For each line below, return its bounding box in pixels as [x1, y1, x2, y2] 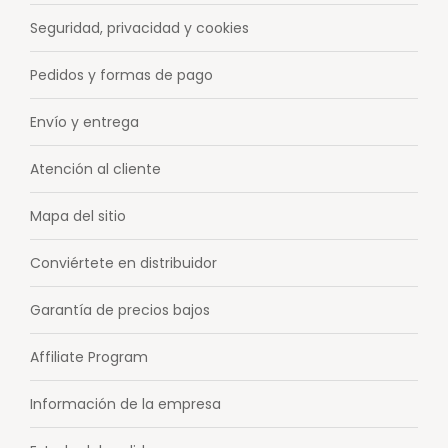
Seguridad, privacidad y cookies [30, 17, 249, 38]
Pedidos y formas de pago [30, 64, 213, 85]
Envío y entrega [30, 111, 139, 132]
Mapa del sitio [30, 205, 126, 226]
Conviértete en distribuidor [30, 252, 217, 273]
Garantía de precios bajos [30, 299, 210, 320]
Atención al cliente [30, 158, 161, 179]
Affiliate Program [30, 346, 148, 367]
